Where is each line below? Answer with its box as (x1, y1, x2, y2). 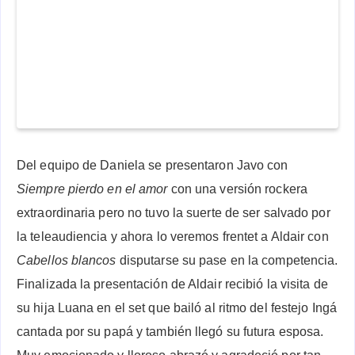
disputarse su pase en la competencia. (116, 254, 338, 268)
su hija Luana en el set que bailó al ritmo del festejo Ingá (17, 301, 337, 315)
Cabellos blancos (17, 254, 116, 268)
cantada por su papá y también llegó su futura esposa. (17, 325, 324, 339)
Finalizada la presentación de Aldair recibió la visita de (17, 277, 328, 292)
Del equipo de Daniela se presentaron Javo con (17, 158, 288, 173)
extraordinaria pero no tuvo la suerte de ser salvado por (17, 206, 330, 220)
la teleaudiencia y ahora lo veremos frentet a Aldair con (17, 230, 329, 244)
